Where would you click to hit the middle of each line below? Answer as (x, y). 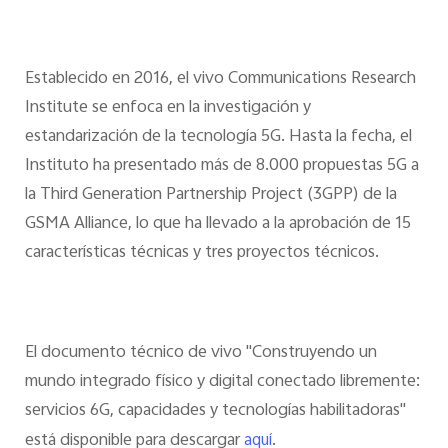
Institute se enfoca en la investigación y (167, 108)
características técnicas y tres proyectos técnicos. (203, 253)
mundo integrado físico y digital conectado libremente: (222, 381)
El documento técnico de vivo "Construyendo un (200, 352)
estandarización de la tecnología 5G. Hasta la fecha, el (218, 137)
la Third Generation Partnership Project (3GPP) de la (210, 195)
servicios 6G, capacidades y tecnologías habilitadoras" (215, 410)
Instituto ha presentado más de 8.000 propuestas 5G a (221, 166)
